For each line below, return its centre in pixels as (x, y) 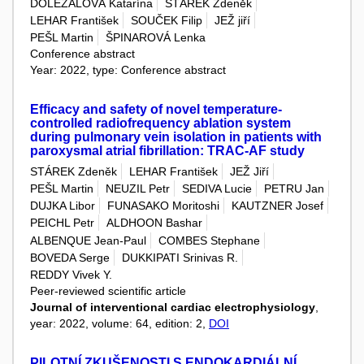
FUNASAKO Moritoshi (163, 206)
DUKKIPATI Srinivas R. (180, 257)
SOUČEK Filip (167, 20)
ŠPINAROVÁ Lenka (156, 38)
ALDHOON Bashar (154, 223)
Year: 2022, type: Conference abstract (128, 70)
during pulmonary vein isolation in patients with (176, 137)
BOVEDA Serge (70, 257)
